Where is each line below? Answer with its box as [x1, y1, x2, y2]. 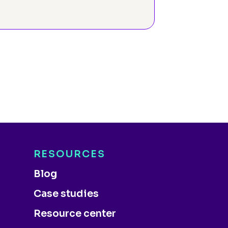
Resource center [33, 208, 116, 220]
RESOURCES [33, 148, 105, 160]
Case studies [33, 188, 99, 200]
